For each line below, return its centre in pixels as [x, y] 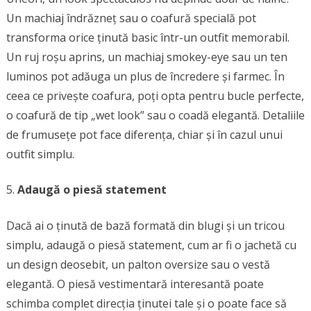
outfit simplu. [40, 154]
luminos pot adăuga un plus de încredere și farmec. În [145, 76]
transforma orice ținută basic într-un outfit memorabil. [148, 37]
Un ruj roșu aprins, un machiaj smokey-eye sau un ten [146, 57]
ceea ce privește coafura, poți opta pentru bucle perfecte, [155, 95]
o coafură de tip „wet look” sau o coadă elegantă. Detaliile [155, 115]
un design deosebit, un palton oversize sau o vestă [138, 264]
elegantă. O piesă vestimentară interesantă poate [135, 284]
